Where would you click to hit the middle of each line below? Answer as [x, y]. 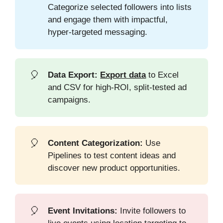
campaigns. [69, 100]
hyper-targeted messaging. [98, 32]
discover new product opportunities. [114, 168]
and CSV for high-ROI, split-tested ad [117, 88]
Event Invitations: [83, 211]
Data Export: [73, 75]
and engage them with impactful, [108, 20]
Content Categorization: [96, 143]
